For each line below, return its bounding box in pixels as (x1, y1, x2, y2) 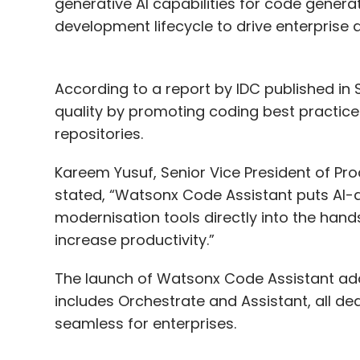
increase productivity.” (54, 230, 219, 251)
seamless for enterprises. (54, 313, 240, 334)
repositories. (54, 124, 147, 145)
